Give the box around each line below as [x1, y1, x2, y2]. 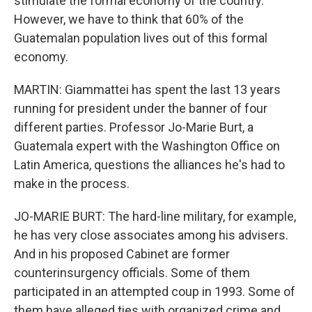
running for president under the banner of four [14, 101, 267, 116]
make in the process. [14, 176, 130, 191]
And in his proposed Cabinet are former [14, 247, 230, 261]
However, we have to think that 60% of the [14, 12, 244, 26]
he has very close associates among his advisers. [14, 228, 288, 242]
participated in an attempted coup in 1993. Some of [14, 284, 295, 299]
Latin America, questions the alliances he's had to [14, 157, 285, 172]
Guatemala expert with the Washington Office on [14, 139, 280, 153]
